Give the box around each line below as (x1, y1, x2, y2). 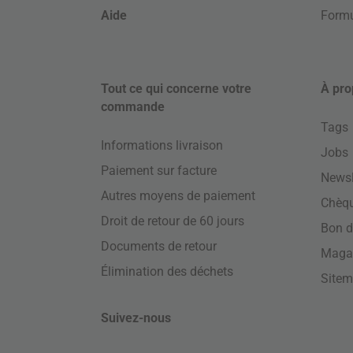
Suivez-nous (101, 310, 172, 325)
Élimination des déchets (101, 264, 234, 279)
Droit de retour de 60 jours (101, 214, 245, 229)
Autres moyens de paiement (101, 188, 256, 203)
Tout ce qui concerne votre (101, 81, 252, 96)
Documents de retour (101, 239, 217, 254)
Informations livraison (101, 138, 224, 153)
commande (101, 99, 165, 114)
